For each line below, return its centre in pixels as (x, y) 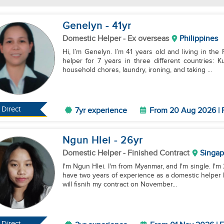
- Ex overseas (146, 39)
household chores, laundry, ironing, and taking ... (137, 70)
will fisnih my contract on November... (119, 184)
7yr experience (101, 111)
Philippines (198, 39)
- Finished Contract (156, 153)
